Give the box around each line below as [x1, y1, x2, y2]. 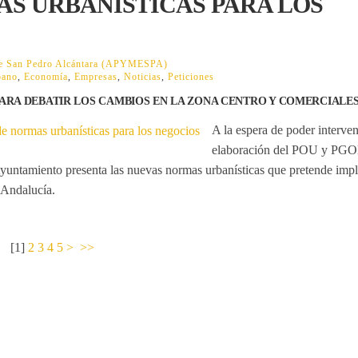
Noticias [124, 70, 161, 82]
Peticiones [168, 70, 214, 82]
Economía [24, 70, 68, 82]
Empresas [74, 70, 117, 82]
